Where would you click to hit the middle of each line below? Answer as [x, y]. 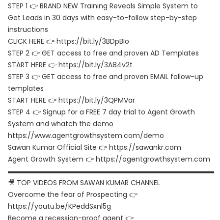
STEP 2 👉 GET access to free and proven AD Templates [103, 53]
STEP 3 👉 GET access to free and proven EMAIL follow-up [106, 77]
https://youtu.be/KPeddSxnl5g [59, 206]
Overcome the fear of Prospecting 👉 [73, 194]
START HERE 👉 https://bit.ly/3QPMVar [71, 100]
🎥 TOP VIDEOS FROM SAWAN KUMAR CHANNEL [84, 183]
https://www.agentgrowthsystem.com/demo [86, 136]
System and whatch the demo [61, 124]
